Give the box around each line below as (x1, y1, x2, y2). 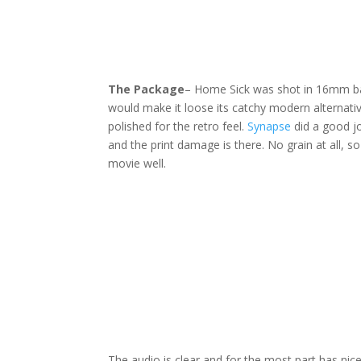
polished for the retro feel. (108, 118, 248, 135)
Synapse (247, 118, 292, 135)
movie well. (108, 156, 167, 172)
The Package (108, 81, 185, 98)
